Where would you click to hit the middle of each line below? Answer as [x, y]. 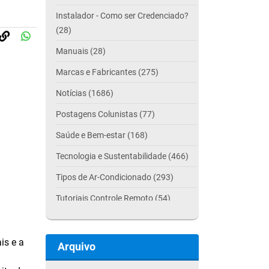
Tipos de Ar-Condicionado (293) [115, 177]
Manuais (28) [81, 51]
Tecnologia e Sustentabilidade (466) [122, 156]
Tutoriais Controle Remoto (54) [113, 198]
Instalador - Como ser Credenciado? [122, 16]
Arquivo [77, 246]
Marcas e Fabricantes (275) [107, 72]
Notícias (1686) [85, 93]
